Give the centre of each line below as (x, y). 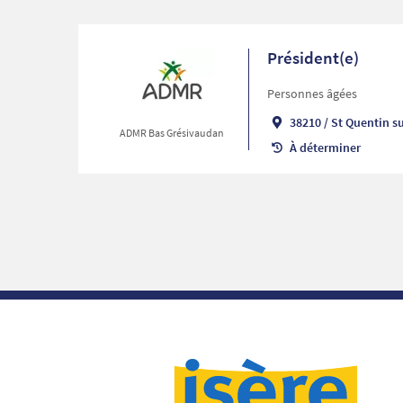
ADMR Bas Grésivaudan (172, 132)
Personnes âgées (312, 94)
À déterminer (325, 148)
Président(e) (313, 58)
